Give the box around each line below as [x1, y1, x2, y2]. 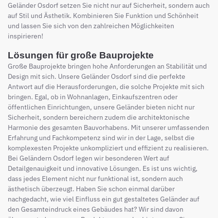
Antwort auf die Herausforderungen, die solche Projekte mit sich [8, 82, 204, 91]
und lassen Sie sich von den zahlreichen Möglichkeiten [8, 21, 174, 30]
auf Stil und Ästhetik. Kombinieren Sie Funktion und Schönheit [8, 11, 199, 20]
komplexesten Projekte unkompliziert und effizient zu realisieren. [8, 143, 209, 152]
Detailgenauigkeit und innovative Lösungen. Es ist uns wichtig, [8, 163, 198, 173]
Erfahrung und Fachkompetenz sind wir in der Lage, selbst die [8, 133, 195, 142]
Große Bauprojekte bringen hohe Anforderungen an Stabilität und [8, 61, 207, 71]
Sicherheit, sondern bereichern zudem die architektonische [8, 112, 190, 122]
